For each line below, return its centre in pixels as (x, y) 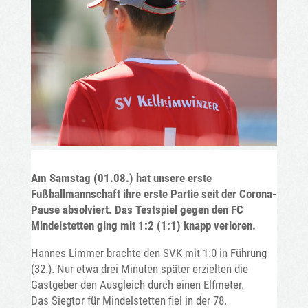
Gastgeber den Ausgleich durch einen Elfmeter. (137, 285)
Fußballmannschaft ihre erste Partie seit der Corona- (153, 194)
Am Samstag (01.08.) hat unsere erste (121, 178)
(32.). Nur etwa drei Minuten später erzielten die (139, 269)
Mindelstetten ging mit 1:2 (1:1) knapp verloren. (143, 225)
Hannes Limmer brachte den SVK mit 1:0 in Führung (148, 253)
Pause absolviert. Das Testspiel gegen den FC (137, 210)
